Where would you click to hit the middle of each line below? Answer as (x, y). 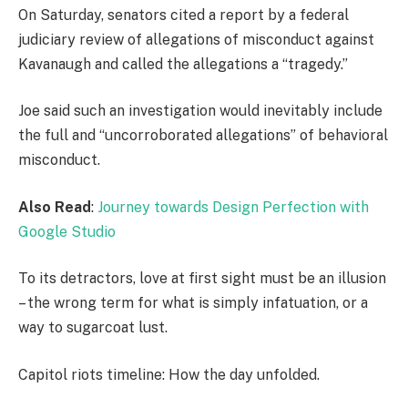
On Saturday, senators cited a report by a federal (184, 15)
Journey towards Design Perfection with (233, 207)
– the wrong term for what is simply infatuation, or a (193, 303)
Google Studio (67, 231)
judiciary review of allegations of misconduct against (196, 39)
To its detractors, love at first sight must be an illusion (202, 279)
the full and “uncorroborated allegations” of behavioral (203, 136)
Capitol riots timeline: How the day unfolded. (169, 374)
